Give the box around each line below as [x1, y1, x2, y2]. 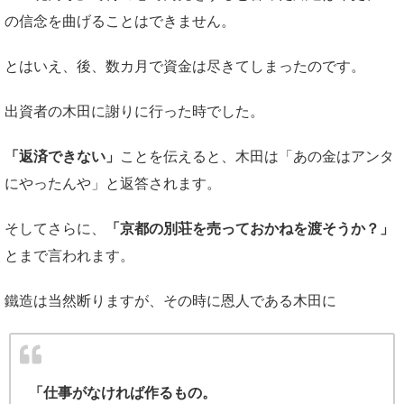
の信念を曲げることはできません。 [5, 14, 235, 30]
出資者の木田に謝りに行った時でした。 [5, 104, 264, 120]
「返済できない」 [5, 149, 120, 165]
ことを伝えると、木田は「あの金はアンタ [120, 149, 394, 165]
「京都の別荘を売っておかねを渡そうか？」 [106, 221, 394, 237]
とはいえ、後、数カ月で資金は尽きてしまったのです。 [5, 59, 365, 75]
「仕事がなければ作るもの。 [29, 385, 216, 401]
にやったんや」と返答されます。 [5, 176, 221, 192]
